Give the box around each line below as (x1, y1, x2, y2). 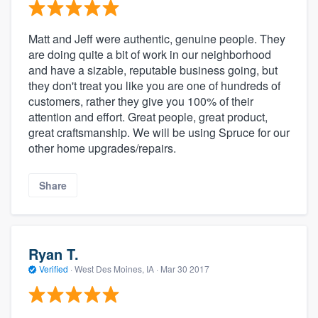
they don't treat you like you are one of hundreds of (28, 77, 280, 94)
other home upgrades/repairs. (28, 140, 176, 157)
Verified (37, 262, 70, 275)
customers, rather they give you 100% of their (28, 93, 253, 110)
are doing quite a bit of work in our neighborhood (28, 46, 271, 63)
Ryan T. (28, 243, 79, 264)
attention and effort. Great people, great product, (28, 109, 268, 126)
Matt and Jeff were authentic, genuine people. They (28, 31, 285, 48)
